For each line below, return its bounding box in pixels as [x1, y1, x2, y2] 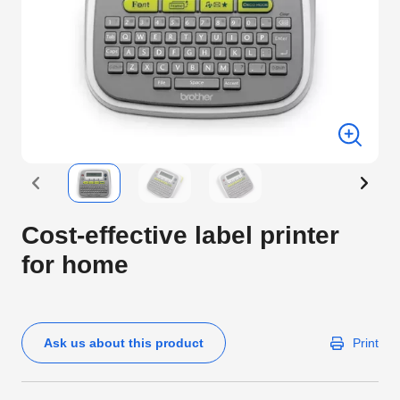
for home [21, 251, 129, 279]
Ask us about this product [44, 335, 204, 350]
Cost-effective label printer [21, 221, 339, 249]
